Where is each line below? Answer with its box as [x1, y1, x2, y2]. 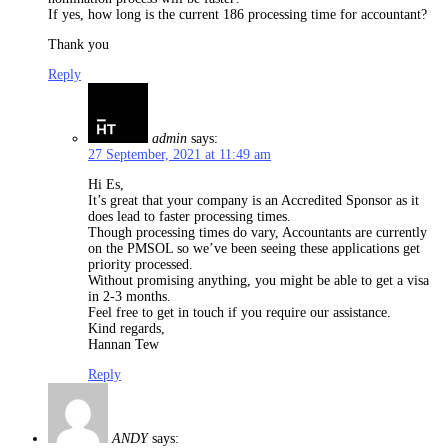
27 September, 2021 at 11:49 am [88, 147, 271, 163]
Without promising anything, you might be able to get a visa [88, 273, 429, 289]
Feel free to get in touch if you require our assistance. [88, 305, 391, 321]
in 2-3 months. [88, 289, 171, 305]
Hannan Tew [88, 337, 159, 353]
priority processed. [88, 257, 193, 273]
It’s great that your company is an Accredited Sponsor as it [88, 193, 419, 209]
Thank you [48, 37, 109, 53]
